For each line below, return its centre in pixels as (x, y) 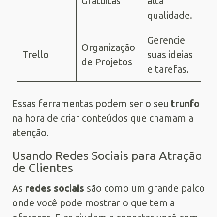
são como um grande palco (145, 188)
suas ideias (170, 54)
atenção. (31, 132)
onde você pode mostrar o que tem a (93, 202)
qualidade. (170, 15)
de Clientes (43, 167)
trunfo (185, 103)
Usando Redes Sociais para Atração (107, 155)
